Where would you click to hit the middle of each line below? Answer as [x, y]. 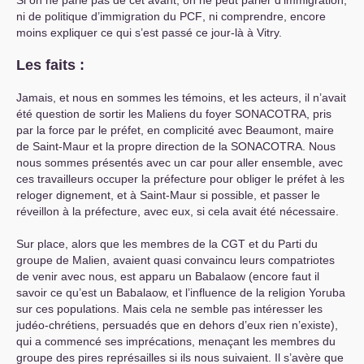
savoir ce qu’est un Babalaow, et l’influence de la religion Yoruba [181, 292]
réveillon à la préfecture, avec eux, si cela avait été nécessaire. [178, 211]
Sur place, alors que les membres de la [119, 244]
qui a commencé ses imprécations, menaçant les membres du [176, 341]
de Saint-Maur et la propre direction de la [123, 146]
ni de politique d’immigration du [98, 16]
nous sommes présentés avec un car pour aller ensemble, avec [180, 162]
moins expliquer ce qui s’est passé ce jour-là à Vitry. [149, 32]
